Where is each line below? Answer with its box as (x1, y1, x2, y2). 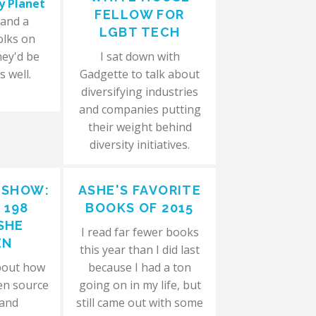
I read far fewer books (80, 224, 199, 240)
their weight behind (87, 119, 192, 135)
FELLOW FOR (95, 7, 185, 22)
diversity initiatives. (90, 137, 190, 152)
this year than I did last (80, 242, 200, 257)
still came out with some (76, 295, 204, 310)
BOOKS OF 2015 (85, 200, 194, 215)
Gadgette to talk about (80, 66, 200, 82)
